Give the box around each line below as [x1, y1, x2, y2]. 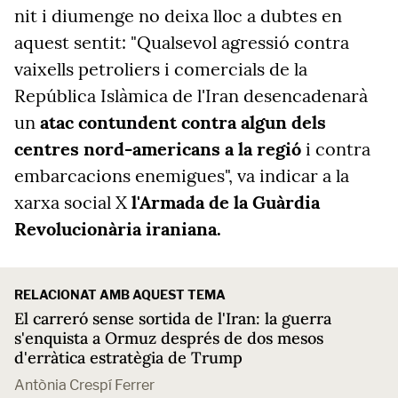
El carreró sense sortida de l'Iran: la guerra [14, 308, 331, 329]
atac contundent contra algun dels [40, 111, 326, 133]
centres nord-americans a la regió [14, 138, 301, 160]
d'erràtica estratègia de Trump [14, 347, 243, 368]
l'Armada [131, 191, 204, 213]
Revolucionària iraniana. [14, 218, 221, 240]
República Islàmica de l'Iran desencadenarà [14, 84, 368, 107]
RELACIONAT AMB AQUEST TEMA [14, 287, 226, 302]
